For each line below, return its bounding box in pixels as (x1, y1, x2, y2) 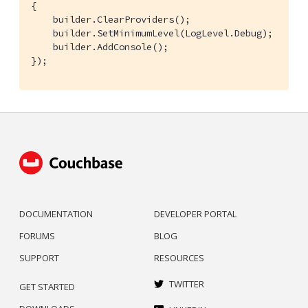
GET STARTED (19, 280, 75, 294)
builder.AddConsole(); (31, 40, 168, 53)
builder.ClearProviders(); (31, 12, 190, 25)
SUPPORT (19, 252, 59, 265)
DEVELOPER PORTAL (154, 208, 236, 221)
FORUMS (19, 230, 55, 243)
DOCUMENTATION (19, 208, 93, 221)
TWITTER (169, 278, 204, 291)
